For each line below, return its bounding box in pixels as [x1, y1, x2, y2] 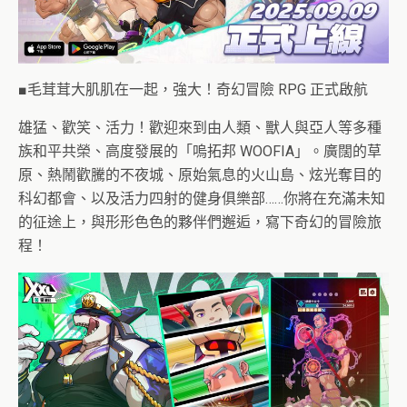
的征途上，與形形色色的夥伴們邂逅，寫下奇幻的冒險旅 [18, 213, 382, 232]
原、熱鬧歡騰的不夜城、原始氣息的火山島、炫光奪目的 [18, 166, 382, 184]
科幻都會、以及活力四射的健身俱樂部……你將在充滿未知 [18, 190, 385, 208]
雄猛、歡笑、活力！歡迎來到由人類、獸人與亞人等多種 [18, 119, 382, 137]
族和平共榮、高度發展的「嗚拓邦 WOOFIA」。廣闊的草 [18, 143, 382, 161]
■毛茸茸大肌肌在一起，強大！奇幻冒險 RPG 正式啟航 [18, 81, 368, 99]
